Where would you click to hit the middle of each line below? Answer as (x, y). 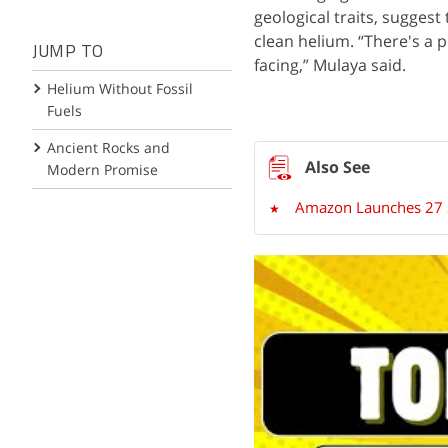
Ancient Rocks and (108, 147)
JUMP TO (68, 52)
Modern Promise (102, 169)
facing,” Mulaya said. (330, 65)
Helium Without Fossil (120, 88)
